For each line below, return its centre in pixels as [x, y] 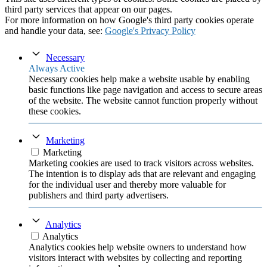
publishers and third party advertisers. [99, 195]
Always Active [57, 69]
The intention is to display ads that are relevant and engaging [142, 174]
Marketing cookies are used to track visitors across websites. [141, 163]
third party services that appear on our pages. [89, 10]
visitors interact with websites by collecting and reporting [135, 258]
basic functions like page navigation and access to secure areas [145, 90]
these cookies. [55, 111]
